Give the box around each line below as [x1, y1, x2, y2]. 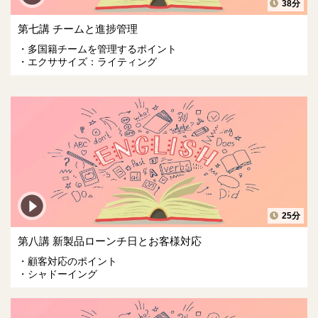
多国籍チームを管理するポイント [28, 43, 177, 55]
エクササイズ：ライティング [28, 56, 157, 68]
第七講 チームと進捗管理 [18, 23, 138, 35]
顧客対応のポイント [28, 255, 117, 267]
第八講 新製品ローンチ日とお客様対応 [18, 234, 202, 247]
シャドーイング [28, 268, 97, 280]
